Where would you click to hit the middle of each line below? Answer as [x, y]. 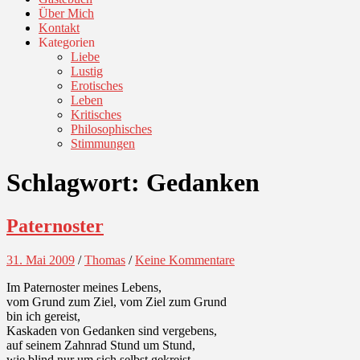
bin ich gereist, [43, 316]
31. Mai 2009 [41, 260]
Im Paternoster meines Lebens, [84, 287]
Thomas [105, 260]
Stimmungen [103, 143]
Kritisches [96, 115]
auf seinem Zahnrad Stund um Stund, [101, 345]
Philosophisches [111, 129]
